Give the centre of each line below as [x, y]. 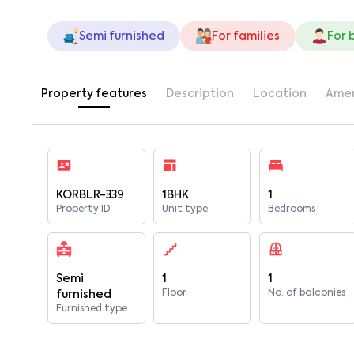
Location [280, 94]
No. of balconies [307, 293]
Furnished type [92, 309]
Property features [94, 94]
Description [200, 94]
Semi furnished [122, 36]
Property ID [83, 209]
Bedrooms [292, 209]
